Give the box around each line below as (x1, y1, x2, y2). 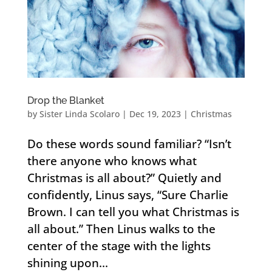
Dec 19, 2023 (129, 108, 181, 120)
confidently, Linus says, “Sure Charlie (27, 187, 228, 203)
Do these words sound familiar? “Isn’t (27, 136, 231, 152)
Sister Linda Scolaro (39, 108, 120, 120)
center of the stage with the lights (27, 238, 211, 254)
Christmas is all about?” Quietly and (27, 170, 222, 186)
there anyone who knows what (27, 153, 197, 169)
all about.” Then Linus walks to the (27, 221, 216, 237)
